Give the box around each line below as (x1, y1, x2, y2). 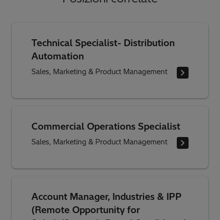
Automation (31, 50, 84, 62)
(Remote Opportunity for (31, 204, 140, 216)
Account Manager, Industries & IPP (31, 191, 182, 202)
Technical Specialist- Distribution (31, 37, 175, 49)
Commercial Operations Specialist (31, 120, 180, 132)
